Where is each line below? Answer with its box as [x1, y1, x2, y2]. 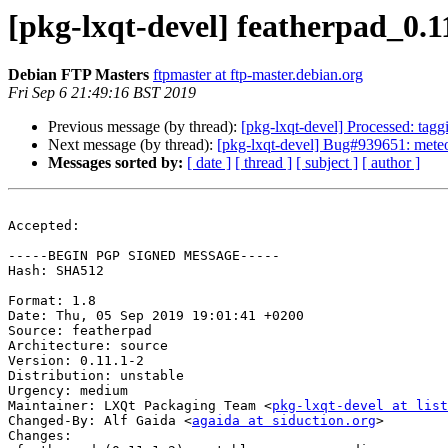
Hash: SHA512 [8, 263, 104, 279]
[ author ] [362, 154, 420, 172]
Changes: [8, 428, 72, 444]
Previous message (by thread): [48, 118, 241, 136]
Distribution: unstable [8, 368, 184, 384]
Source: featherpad [8, 323, 152, 339]
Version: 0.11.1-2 [8, 353, 144, 369]
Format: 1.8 [8, 293, 96, 309]
